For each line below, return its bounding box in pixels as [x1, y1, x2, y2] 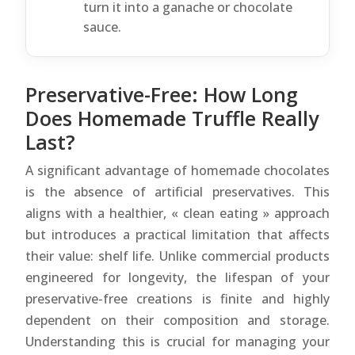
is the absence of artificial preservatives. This [25, 182, 330, 200]
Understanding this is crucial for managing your [25, 332, 330, 350]
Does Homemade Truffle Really [25, 104, 319, 132]
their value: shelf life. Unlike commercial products [25, 246, 330, 265]
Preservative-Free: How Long [25, 80, 298, 108]
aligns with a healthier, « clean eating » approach [25, 204, 330, 222]
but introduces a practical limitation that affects [25, 225, 330, 243]
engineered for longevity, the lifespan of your [25, 268, 330, 286]
